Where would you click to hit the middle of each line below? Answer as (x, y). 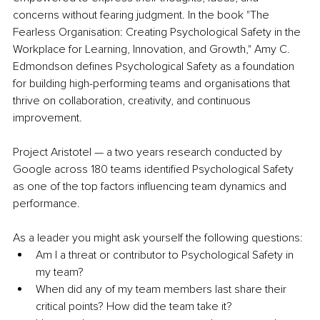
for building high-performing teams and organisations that (153, 84)
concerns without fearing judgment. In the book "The (142, 15)
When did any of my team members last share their (162, 290)
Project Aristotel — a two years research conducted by (149, 152)
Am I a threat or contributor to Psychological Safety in (166, 255)
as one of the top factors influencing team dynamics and (151, 187)
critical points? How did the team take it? (135, 307)
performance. (48, 204)
